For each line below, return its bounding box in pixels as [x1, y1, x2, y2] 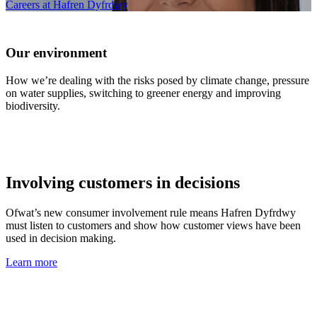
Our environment [6, 45, 107, 61]
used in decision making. [6, 232, 116, 244]
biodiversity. [6, 100, 60, 113]
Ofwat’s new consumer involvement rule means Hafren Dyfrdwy [6, 207, 296, 219]
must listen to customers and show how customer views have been [6, 219, 301, 231]
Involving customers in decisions [6, 173, 240, 192]
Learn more [6, 256, 57, 268]
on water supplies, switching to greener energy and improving [6, 87, 281, 100]
